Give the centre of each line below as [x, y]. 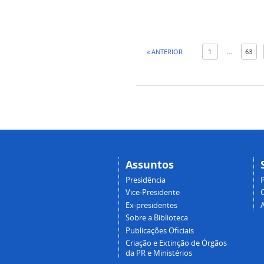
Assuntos [149, 165]
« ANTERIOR [164, 51]
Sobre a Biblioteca [156, 218]
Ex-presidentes [151, 205]
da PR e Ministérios [159, 253]
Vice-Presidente [152, 193]
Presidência [145, 180]
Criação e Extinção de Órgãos [176, 243]
